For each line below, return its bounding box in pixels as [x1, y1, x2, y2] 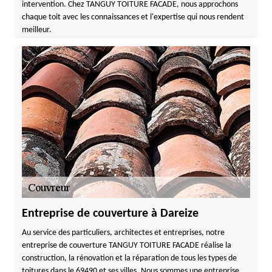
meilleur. [21, 25, 52, 35]
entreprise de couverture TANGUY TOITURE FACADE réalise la [21, 241, 231, 250]
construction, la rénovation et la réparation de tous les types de [21, 254, 237, 263]
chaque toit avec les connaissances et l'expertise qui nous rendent [21, 13, 244, 22]
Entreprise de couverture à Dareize [21, 208, 199, 220]
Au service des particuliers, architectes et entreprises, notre [21, 228, 225, 237]
